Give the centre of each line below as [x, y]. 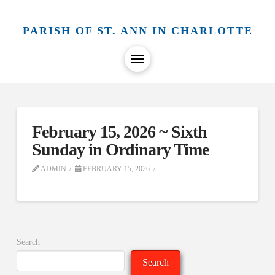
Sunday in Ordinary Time [120, 149]
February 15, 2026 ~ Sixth [119, 132]
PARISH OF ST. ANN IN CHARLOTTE [137, 30]
